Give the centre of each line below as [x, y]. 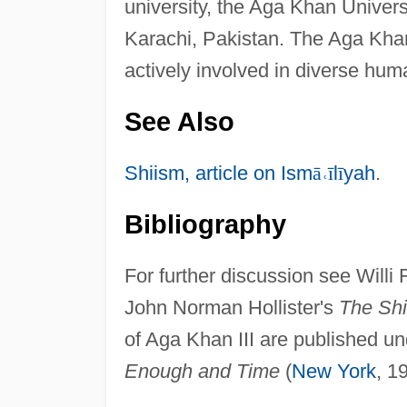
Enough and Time [202, 371]
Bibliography [205, 224]
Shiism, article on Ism [218, 173]
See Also [179, 121]
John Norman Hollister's [231, 307]
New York [333, 371]
